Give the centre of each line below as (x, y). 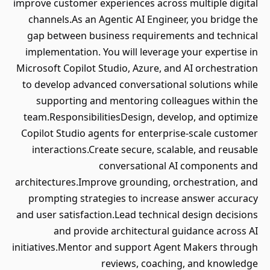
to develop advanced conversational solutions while (140, 84)
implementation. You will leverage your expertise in (142, 52)
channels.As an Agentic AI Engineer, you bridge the (143, 19)
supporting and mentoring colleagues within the (147, 101)
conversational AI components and (178, 166)
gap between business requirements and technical (143, 36)
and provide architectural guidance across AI (156, 231)
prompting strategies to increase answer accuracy (143, 198)
